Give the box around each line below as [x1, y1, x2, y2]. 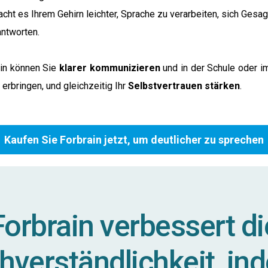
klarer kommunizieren [59, 62, 160, 74]
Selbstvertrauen [128, 80, 202, 92]
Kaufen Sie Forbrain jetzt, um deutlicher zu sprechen [4, 133, 264, 146]
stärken [205, 80, 240, 92]
